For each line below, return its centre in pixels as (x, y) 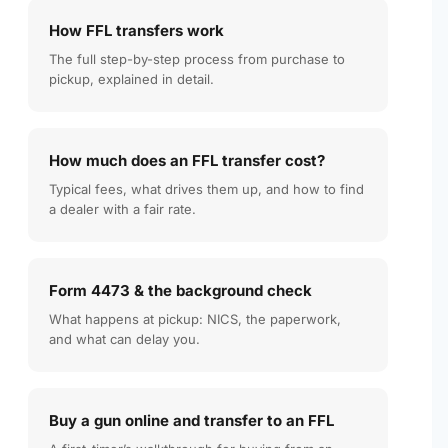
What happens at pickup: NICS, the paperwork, (195, 318)
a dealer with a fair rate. (122, 208)
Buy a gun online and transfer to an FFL (191, 420)
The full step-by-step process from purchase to (197, 58)
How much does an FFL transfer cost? (187, 160)
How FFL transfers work (136, 30)
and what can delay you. (124, 338)
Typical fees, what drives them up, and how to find (206, 188)
